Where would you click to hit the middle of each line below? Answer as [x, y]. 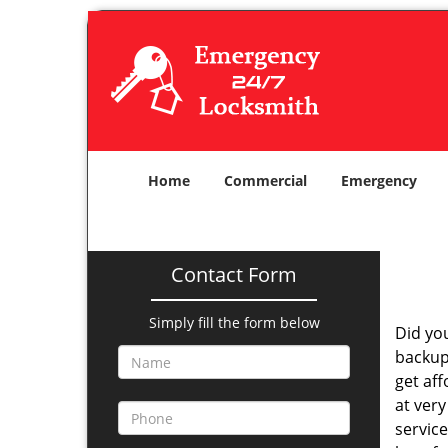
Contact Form [234, 274]
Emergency [379, 180]
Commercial [265, 180]
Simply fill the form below [234, 322]
